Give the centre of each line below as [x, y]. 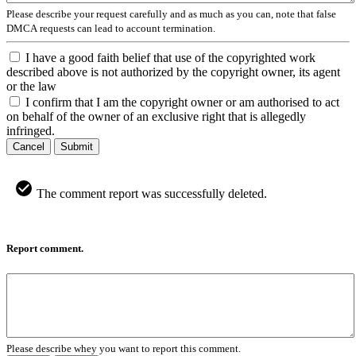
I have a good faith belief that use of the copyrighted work [170, 58]
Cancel [29, 147]
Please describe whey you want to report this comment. [124, 348]
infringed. [31, 131]
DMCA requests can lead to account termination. [111, 29]
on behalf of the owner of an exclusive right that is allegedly [156, 117]
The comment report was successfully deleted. [150, 194]
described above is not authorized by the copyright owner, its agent [173, 72]
